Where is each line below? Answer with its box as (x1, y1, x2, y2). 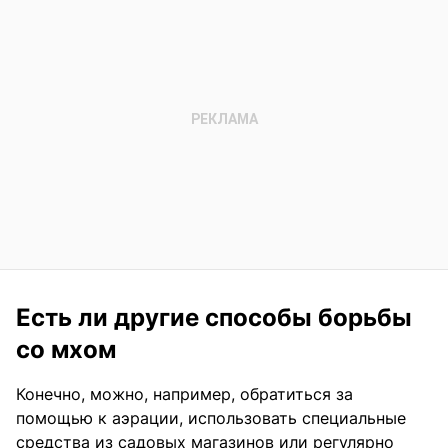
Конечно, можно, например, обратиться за (16, 383, 353, 404)
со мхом (16, 334, 116, 364)
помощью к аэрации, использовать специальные (16, 407, 406, 428)
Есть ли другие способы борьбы (16, 302, 412, 332)
